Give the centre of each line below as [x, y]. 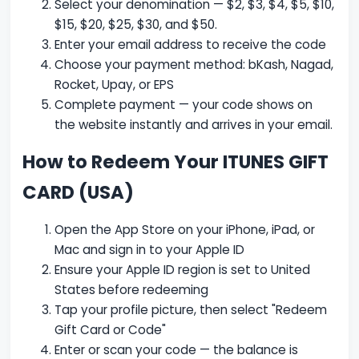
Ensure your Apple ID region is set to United [183, 270]
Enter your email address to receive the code [191, 44]
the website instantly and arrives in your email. [194, 124]
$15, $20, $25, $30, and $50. [136, 24]
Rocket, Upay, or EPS [115, 84]
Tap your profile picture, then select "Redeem [191, 310]
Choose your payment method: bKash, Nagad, [194, 64]
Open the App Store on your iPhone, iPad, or [185, 230]
